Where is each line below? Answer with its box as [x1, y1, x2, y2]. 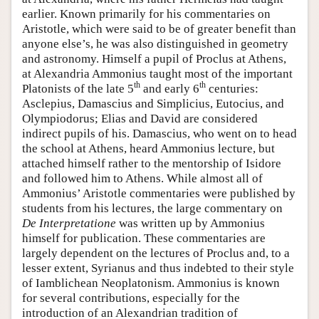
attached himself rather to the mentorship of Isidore [22, 156, 281, 170]
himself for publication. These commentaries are [22, 231, 266, 245]
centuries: [206, 81, 258, 95]
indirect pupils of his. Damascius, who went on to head [22, 126, 297, 140]
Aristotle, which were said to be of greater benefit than [22, 21, 296, 36]
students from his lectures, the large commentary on [22, 201, 283, 215]
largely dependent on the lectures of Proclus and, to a [22, 246, 290, 260]
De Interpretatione [22, 216, 116, 230]
